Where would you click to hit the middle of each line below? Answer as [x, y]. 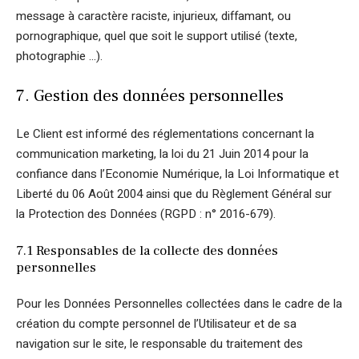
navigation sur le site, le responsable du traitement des [159, 344]
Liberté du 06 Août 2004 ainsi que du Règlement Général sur [174, 194]
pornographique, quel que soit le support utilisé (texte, [157, 36]
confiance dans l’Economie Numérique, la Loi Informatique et [177, 174]
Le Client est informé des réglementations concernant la [165, 134]
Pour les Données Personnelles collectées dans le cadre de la [179, 304]
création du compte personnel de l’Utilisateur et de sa [156, 324]
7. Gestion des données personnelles [150, 95]
